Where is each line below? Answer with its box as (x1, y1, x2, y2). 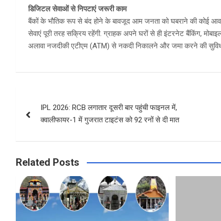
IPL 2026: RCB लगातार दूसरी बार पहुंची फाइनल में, (40, 103, 177, 112)
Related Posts (16, 156, 79, 169)
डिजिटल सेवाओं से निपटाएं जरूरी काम (28, 4, 127, 14)
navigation (15, 107, 89, 126)
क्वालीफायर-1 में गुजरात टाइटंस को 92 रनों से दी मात (40, 115, 179, 125)
